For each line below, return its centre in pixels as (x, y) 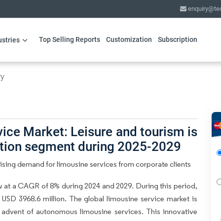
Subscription (177, 39)
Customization (129, 39)
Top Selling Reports (69, 39)
